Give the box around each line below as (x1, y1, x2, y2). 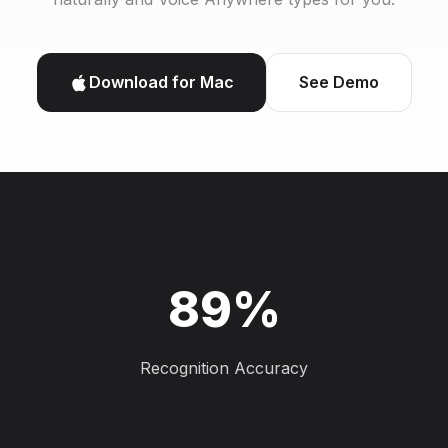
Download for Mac (88, 72, 234, 92)
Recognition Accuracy (140, 358, 308, 378)
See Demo (298, 72, 379, 92)
